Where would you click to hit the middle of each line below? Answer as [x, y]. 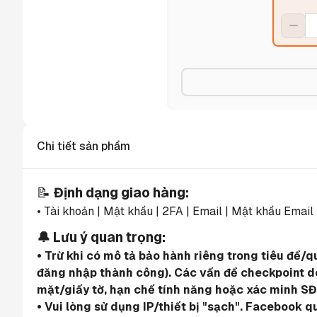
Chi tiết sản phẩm [83, 146]
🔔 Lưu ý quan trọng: [101, 238]
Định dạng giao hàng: [121, 193]
